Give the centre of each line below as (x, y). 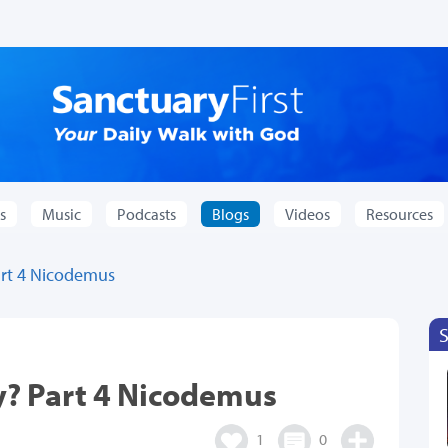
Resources (399, 214)
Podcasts (146, 214)
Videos (307, 214)
